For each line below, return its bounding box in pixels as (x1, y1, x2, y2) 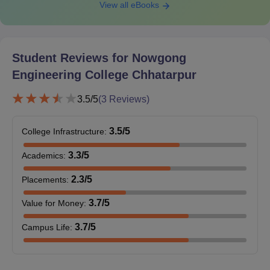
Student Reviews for (12, 51, 132, 65)
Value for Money (22, 198, 84, 209)
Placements (22, 174, 66, 184)
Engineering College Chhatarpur (12, 68, 196, 82)
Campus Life (22, 222, 70, 232)
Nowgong (132, 51, 186, 65)
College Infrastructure (22, 127, 104, 137)
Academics (22, 150, 63, 160)
